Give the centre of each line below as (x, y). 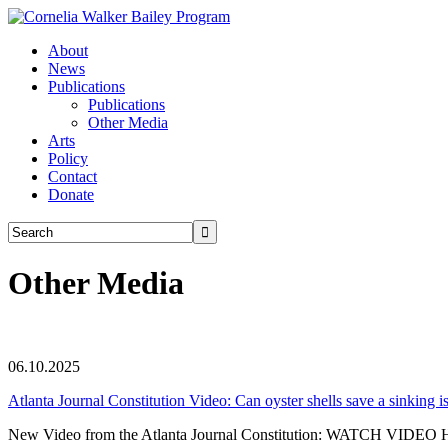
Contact (72, 176)
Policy (68, 158)
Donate (71, 194)
